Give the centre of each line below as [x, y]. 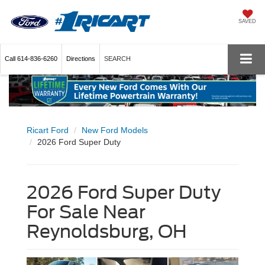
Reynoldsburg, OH [107, 231]
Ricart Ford [48, 130]
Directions [81, 59]
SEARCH [117, 59]
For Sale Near [86, 211]
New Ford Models [115, 130]
